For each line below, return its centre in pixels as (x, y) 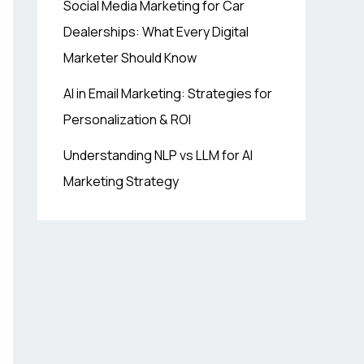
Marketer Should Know (130, 58)
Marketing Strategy (121, 181)
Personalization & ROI (127, 119)
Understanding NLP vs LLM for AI (158, 155)
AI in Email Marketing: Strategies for (168, 93)
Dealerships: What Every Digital (156, 32)
